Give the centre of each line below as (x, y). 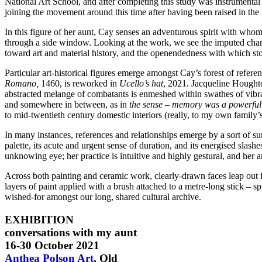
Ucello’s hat (141, 83)
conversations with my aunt (71, 232)
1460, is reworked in (80, 83)
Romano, (23, 83)
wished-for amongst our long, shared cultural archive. (104, 196)
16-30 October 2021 (52, 245)
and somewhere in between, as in (67, 104)
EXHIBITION (39, 219)
